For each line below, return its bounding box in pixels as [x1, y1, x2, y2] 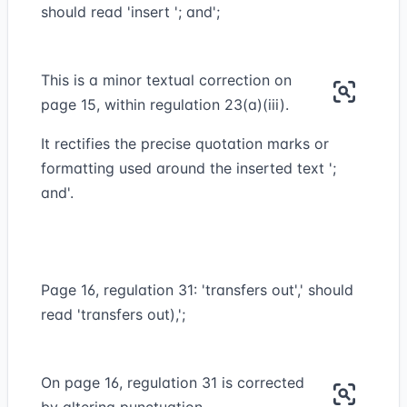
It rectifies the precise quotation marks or [41, 134, 329, 153]
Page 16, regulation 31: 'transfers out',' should [41, 281, 353, 299]
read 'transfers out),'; [41, 305, 185, 323]
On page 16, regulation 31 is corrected [41, 373, 304, 392]
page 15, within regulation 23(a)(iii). [41, 95, 289, 114]
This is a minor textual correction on [41, 71, 292, 89]
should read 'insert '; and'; [41, 3, 220, 21]
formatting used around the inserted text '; [41, 159, 336, 177]
